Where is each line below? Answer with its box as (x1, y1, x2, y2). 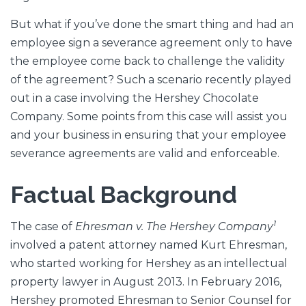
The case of (10, 220, 75, 234)
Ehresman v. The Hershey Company (75, 220, 273, 234)
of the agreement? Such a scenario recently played (10, 72, 292, 86)
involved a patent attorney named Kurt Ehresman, (10, 238, 287, 252)
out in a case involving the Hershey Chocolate (10, 91, 259, 105)
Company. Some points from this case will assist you (10, 109, 288, 123)
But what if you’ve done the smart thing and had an (10, 17, 294, 31)
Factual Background (10, 180, 237, 208)
